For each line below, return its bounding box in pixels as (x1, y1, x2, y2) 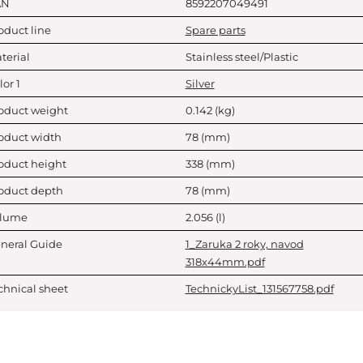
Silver (185, 77, 215, 90)
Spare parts (185, 23, 246, 36)
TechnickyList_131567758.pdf (185, 282, 334, 295)
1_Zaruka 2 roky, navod (185, 237, 304, 250)
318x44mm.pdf (185, 255, 265, 268)
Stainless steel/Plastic (185, 50, 298, 63)
